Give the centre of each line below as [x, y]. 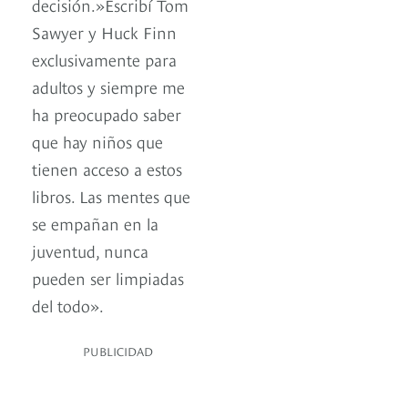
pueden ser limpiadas [108, 278]
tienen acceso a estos [107, 168]
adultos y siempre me [108, 87]
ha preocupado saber [107, 114]
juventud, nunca [90, 250]
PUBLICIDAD [118, 351]
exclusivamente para [104, 59]
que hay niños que [97, 141]
